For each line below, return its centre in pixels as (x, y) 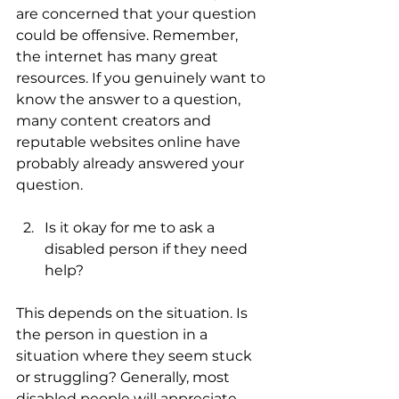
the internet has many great (119, 57)
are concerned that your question (138, 14)
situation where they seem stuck (136, 356)
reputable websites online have (130, 142)
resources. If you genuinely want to (142, 78)
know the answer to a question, (130, 99)
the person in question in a (114, 334)
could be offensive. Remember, (129, 35)
